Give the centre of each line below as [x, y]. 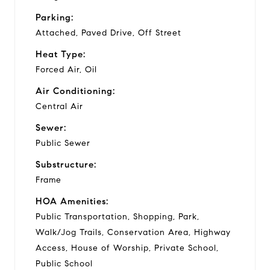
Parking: [55, 17]
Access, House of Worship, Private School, [127, 248]
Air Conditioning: [75, 91]
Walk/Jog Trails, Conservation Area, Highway [133, 232]
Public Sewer [63, 143]
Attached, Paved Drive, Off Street [108, 33]
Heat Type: [61, 54]
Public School [64, 263]
